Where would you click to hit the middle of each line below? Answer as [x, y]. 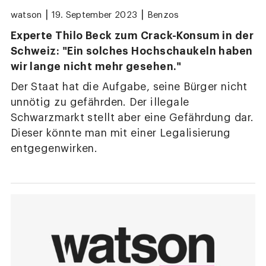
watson [26, 15]
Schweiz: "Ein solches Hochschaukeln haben [132, 51]
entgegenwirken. [54, 148]
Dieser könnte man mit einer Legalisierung [121, 133]
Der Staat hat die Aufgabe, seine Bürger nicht [129, 87]
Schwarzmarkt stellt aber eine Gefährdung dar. [132, 118]
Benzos [163, 15]
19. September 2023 [95, 15]
